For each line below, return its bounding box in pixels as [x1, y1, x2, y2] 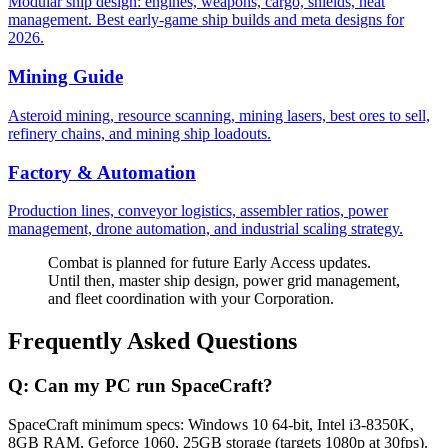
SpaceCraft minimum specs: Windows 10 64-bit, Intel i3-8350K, [8, 415, 414, 433]
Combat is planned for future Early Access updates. [48, 254, 371, 272]
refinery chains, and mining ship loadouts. [8, 124, 271, 142]
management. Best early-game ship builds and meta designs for [8, 11, 404, 29]
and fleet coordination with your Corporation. [48, 290, 334, 308]
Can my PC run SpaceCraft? [34, 375, 273, 397]
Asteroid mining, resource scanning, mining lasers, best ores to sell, [8, 106, 430, 124]
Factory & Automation [8, 161, 196, 183]
